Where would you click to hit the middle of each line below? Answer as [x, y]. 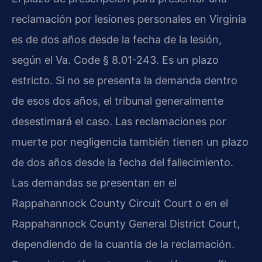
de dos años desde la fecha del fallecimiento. [123, 163]
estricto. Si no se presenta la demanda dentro [125, 81]
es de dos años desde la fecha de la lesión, [117, 40]
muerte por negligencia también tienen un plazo [130, 142]
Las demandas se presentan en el [94, 183]
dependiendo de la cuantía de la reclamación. [123, 244]
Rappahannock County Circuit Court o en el [120, 204]
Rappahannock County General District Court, [126, 224]
